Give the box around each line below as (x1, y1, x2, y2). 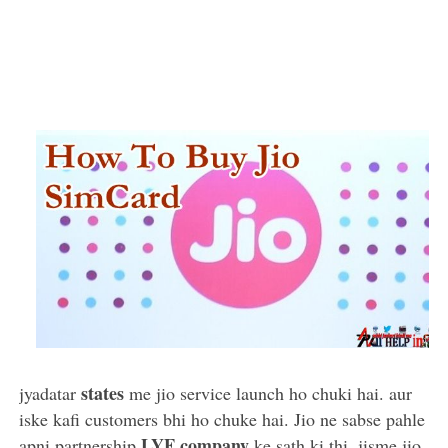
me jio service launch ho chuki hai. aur (129, 380, 413, 405)
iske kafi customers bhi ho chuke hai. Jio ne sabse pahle (19, 406, 426, 431)
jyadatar (19, 380, 77, 405)
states (76, 379, 130, 406)
